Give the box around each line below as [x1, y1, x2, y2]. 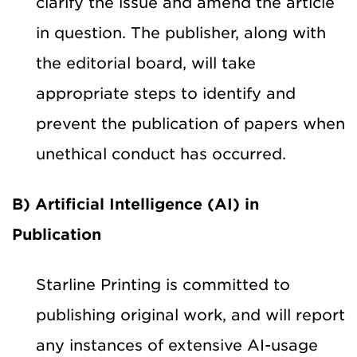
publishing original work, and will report [36, 305, 345, 324]
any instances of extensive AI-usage [36, 335, 318, 355]
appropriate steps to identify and [36, 84, 296, 103]
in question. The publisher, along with [36, 23, 326, 42]
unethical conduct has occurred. [36, 144, 286, 163]
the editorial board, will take [36, 53, 256, 73]
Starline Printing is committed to [36, 275, 290, 294]
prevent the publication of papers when [36, 114, 345, 133]
